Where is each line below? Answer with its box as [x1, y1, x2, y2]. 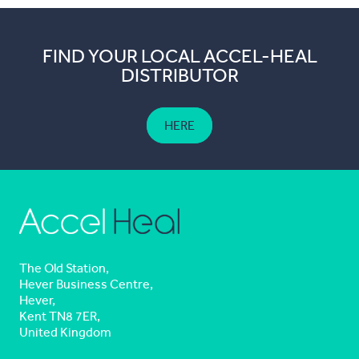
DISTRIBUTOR [120, 64, 239, 87]
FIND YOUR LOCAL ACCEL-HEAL [42, 45, 317, 67]
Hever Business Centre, [19, 276, 153, 292]
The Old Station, [19, 260, 109, 276]
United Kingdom [19, 324, 111, 340]
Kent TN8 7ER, [19, 308, 100, 324]
